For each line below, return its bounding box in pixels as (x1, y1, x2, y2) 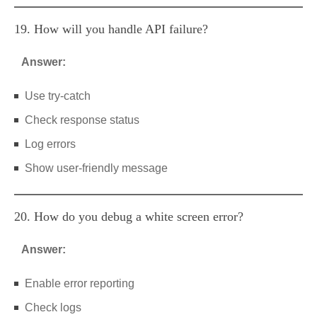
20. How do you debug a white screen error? (14, 209, 243, 224)
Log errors (25, 138, 76, 150)
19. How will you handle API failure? (14, 22, 208, 36)
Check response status (25, 114, 139, 126)
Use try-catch (25, 90, 91, 102)
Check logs (25, 301, 81, 313)
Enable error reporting (25, 277, 134, 289)
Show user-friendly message (25, 162, 168, 174)
